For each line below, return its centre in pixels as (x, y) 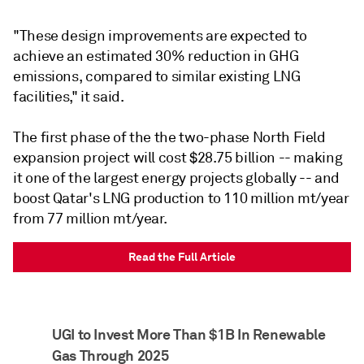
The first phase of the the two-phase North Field (169, 138)
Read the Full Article (182, 257)
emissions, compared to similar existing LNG (157, 77)
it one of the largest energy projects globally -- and (176, 178)
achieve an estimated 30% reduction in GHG (156, 56)
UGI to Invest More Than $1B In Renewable (189, 335)
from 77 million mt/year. (90, 219)
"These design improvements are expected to (160, 36)
